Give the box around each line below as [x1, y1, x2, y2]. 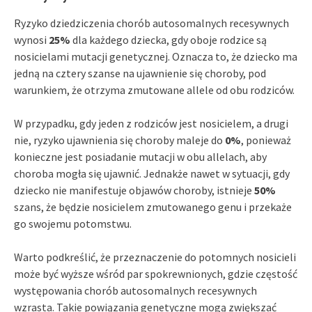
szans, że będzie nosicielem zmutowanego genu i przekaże [14, 199, 292, 214]
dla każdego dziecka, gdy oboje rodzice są [70, 32, 267, 47]
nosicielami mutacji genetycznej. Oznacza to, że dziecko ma [14, 49, 297, 63]
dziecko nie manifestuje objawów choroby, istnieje [14, 182, 254, 197]
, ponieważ [241, 132, 291, 147]
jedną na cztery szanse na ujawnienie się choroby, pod [14, 65, 266, 80]
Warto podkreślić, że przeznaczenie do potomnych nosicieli [14, 249, 296, 264]
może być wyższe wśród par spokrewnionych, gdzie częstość [14, 266, 297, 281]
